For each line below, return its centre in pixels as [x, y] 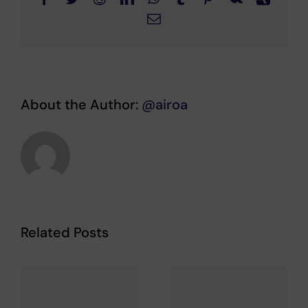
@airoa [165, 104]
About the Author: [81, 104]
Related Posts [65, 232]
